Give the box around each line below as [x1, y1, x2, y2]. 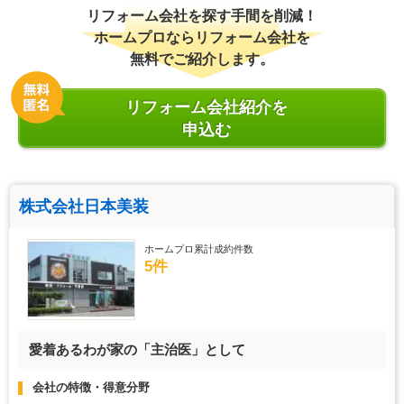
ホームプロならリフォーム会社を [94, 29, 310, 45]
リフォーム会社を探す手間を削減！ [87, 7, 317, 23]
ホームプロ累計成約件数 [144, 243, 253, 254]
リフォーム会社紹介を [125, 97, 288, 116]
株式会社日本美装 [19, 197, 149, 216]
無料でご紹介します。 [130, 50, 274, 67]
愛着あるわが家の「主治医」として [29, 342, 245, 358]
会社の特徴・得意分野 [32, 381, 150, 395]
